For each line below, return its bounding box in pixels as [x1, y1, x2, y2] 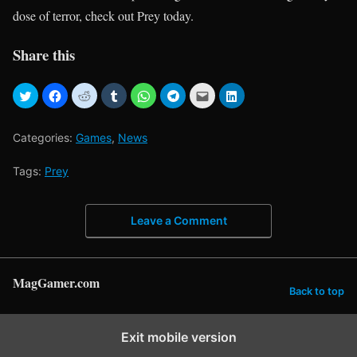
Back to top [289, 284, 344, 297]
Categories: [13, 130, 76, 144]
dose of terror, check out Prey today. [13, 7, 194, 25]
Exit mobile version [120, 329, 237, 346]
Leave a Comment [130, 214, 227, 228]
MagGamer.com [13, 273, 100, 292]
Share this [13, 43, 75, 65]
